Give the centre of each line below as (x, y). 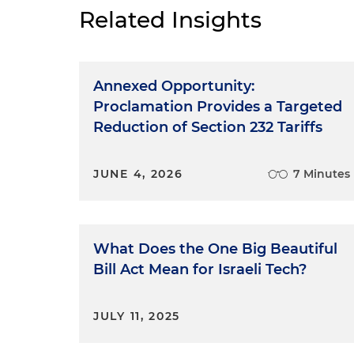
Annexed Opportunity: (174, 86)
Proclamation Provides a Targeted (218, 107)
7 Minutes (322, 174)
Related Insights (170, 20)
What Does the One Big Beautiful (215, 249)
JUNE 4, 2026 (138, 174)
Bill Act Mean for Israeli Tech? (200, 269)
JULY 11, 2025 (137, 316)
